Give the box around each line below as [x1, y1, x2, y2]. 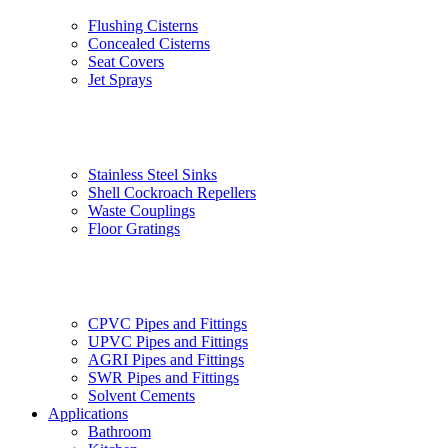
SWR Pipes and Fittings [88, 369, 239, 387]
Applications [48, 405, 128, 423]
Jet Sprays [88, 70, 152, 88]
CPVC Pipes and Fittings [88, 315, 247, 333]
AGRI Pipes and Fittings [88, 351, 244, 369]
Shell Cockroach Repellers [88, 183, 256, 201]
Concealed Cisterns [88, 34, 210, 52]
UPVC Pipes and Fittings [88, 333, 248, 351]
